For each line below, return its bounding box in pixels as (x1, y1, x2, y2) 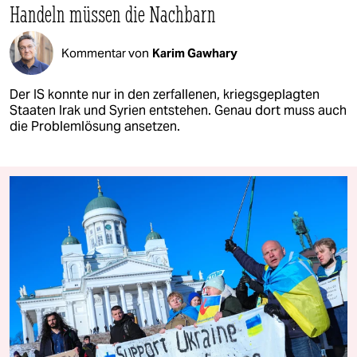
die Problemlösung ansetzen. (10, 118, 180, 135)
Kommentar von (61, 45, 149, 61)
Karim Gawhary (152, 45, 237, 61)
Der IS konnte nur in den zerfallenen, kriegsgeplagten (10, 86, 320, 104)
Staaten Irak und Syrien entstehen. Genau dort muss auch (10, 102, 347, 120)
